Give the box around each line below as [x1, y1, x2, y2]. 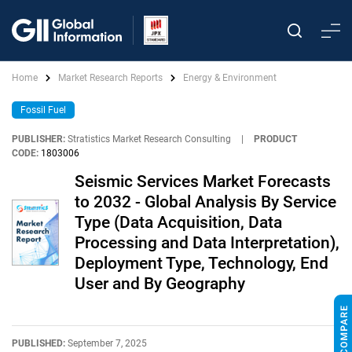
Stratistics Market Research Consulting [68, 134, 231, 145]
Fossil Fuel [20, 104, 66, 115]
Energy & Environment [183, 72, 277, 83]
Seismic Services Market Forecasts [75, 172, 331, 191]
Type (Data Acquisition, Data [75, 213, 282, 232]
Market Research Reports [58, 72, 163, 83]
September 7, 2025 [68, 338, 147, 349]
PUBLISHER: [12, 134, 65, 145]
